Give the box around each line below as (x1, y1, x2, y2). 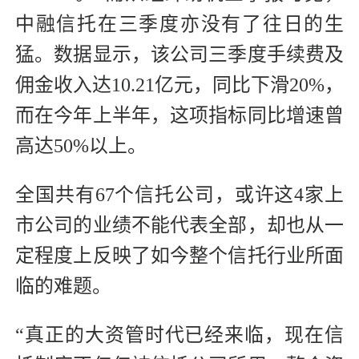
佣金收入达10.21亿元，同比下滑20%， (15, 74, 344, 95)
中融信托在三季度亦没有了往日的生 (15, 13, 344, 34)
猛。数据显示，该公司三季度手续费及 (15, 43, 344, 65)
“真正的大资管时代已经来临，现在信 (15, 324, 344, 345)
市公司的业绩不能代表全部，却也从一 (15, 214, 344, 236)
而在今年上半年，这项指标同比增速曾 (15, 104, 344, 126)
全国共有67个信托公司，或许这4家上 (15, 184, 344, 205)
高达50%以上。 (15, 135, 147, 156)
